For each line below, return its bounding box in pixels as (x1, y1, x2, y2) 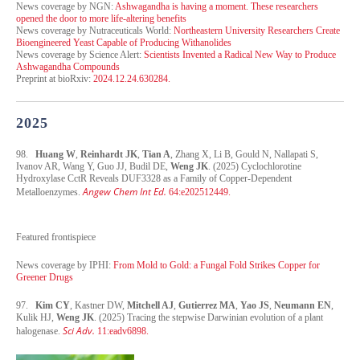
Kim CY (35, 299, 70, 311)
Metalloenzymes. (16, 186, 83, 198)
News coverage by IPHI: (16, 259, 113, 271)
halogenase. (16, 325, 63, 337)
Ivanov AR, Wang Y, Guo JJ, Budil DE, (16, 160, 170, 172)
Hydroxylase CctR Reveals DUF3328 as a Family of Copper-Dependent (16, 172, 292, 184)
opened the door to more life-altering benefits (16, 12, 186, 24)
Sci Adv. (63, 323, 95, 337)
